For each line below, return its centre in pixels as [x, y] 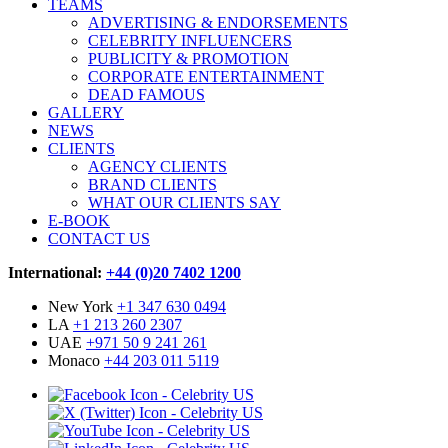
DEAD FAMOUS [146, 94]
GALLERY [86, 112]
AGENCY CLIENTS [157, 166]
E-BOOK [79, 220]
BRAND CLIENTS [152, 184]
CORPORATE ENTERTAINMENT [206, 76]
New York [82, 306]
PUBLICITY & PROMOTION [188, 58]
